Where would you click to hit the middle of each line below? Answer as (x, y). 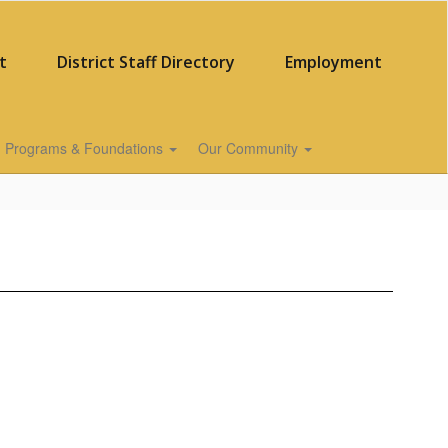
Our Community (250, 148)
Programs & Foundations (86, 148)
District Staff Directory (145, 62)
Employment (333, 62)
